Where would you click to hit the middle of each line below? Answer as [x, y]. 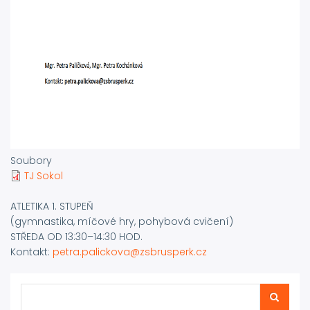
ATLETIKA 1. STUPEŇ [52, 206]
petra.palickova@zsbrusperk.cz [130, 252]
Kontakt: [31, 252]
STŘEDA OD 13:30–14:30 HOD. [76, 237]
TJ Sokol [44, 176]
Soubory [31, 161]
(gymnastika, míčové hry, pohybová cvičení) [122, 221]
